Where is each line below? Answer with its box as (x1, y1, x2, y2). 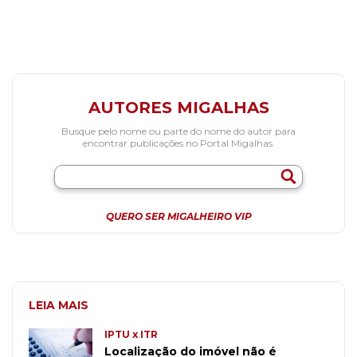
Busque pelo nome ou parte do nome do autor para (61, 125, 296, 138)
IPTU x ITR (104, 328, 158, 341)
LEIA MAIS (29, 298, 88, 313)
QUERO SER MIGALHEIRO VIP (105, 210, 252, 223)
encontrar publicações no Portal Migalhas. (82, 137, 275, 150)
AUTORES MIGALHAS (88, 98, 269, 118)
